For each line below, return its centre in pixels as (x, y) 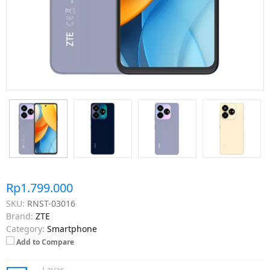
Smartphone (72, 229)
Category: (25, 229)
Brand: (20, 216)
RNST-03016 (51, 203)
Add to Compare (45, 242)
